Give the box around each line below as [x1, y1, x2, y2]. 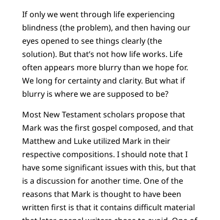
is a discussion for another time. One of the [22, 175, 183, 186]
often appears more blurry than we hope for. [22, 62, 188, 73]
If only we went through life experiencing [22, 9, 175, 20]
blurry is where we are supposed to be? [22, 88, 168, 100]
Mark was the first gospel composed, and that [22, 122, 193, 133]
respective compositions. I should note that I [22, 148, 188, 160]
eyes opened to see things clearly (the [22, 35, 162, 47]
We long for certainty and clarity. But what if [22, 75, 185, 86]
